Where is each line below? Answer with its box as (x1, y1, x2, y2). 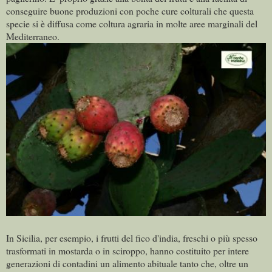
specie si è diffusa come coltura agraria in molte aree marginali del (6, 16, 257, 30)
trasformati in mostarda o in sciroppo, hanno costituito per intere (6, 244, 249, 257)
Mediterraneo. (6, 29, 59, 42)
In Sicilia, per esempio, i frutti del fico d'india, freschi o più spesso (6, 231, 257, 245)
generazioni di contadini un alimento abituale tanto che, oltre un (6, 257, 248, 270)
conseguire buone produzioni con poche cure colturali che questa (6, 4, 254, 17)
